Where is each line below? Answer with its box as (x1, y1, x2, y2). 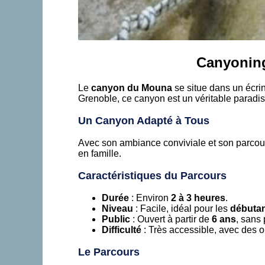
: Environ (129, 192, 171, 203)
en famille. (78, 148, 121, 159)
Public (102, 214, 130, 224)
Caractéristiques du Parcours (78, 169, 227, 182)
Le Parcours (78, 245, 140, 258)
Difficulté (102, 224, 141, 235)
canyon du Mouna (91, 82, 172, 93)
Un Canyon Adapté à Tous (78, 114, 209, 127)
